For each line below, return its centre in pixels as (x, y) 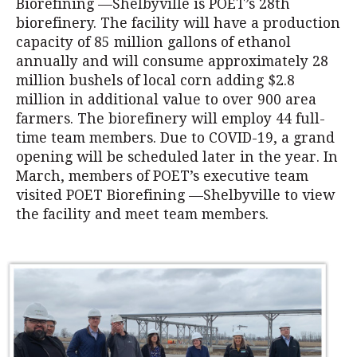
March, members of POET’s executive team (162, 176)
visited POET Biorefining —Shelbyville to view (175, 195)
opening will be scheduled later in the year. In (177, 157)
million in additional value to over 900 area (166, 100)
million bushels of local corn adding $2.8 (155, 80)
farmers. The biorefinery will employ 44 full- (171, 119)
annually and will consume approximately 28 (172, 61)
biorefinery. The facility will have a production (178, 23)
